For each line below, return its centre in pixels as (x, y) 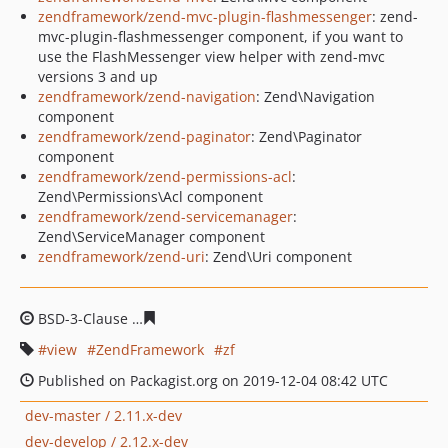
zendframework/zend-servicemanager (165, 216)
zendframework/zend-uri (121, 256)
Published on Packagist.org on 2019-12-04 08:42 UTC (211, 380)
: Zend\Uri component (278, 256)
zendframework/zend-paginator (144, 136)
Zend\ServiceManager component (151, 236)
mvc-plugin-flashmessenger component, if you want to (220, 36)
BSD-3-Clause (83, 318)
